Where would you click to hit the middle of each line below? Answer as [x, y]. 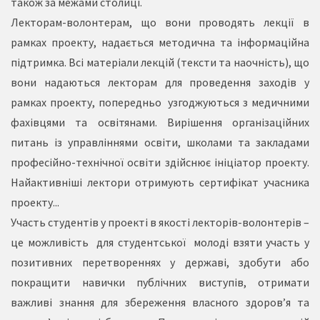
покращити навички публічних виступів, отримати [160, 282]
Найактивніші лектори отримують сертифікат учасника [160, 182]
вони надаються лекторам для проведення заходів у [160, 82]
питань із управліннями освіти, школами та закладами [160, 142]
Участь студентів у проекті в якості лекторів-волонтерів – [160, 222]
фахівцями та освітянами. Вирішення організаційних [160, 122]
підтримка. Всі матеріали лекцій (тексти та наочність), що [160, 62]
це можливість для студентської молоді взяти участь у [160, 242]
